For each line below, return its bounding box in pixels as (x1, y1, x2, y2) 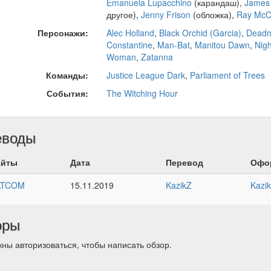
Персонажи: (37, 27, 88, 39)
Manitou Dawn (194, 39, 250, 51)
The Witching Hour (106, 87, 178, 100)
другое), (106, 8, 141, 21)
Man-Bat (157, 39, 190, 51)
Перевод (165, 156, 203, 169)
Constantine (106, 39, 152, 51)
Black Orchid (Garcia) (158, 27, 241, 39)
